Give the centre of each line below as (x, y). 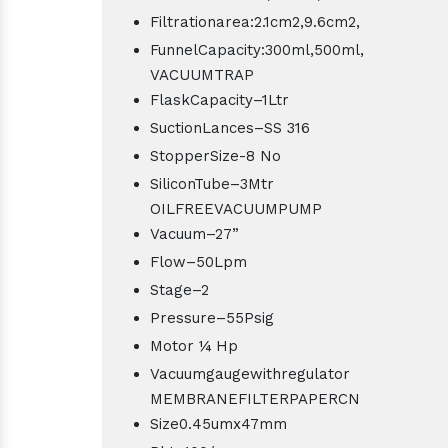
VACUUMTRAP (202, 74)
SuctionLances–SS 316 (230, 127)
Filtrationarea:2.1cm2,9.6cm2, (255, 21)
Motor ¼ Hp (194, 345)
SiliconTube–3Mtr (212, 183)
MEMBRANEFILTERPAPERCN (255, 398)
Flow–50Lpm (198, 261)
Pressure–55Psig (212, 317)
